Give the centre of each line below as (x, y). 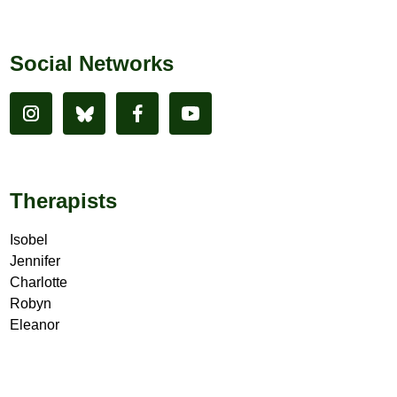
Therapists (63, 201)
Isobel (28, 240)
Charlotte (38, 283)
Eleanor (34, 325)
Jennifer (35, 261)
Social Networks (91, 64)
